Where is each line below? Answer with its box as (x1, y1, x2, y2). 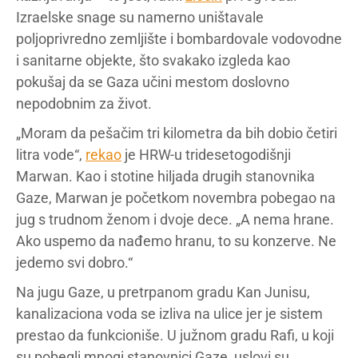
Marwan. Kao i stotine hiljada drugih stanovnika (16, 167, 315, 185)
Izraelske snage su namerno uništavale (16, 8, 264, 26)
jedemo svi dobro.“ (16, 253, 133, 271)
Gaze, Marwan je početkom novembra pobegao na (16, 189, 336, 206)
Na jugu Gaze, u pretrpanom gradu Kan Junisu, (16, 283, 310, 300)
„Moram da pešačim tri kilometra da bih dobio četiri (16, 124, 337, 141)
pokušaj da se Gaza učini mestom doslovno (16, 73, 289, 90)
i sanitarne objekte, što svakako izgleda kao (16, 51, 290, 69)
